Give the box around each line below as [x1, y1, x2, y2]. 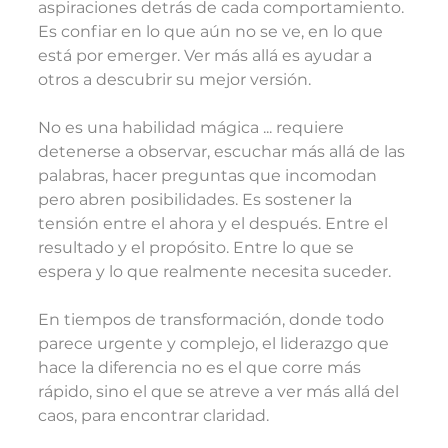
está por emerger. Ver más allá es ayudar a [38, 45, 376, 65]
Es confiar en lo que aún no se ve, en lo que [38, 21, 387, 41]
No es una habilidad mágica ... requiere [38, 117, 348, 137]
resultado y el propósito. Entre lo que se [38, 237, 358, 257]
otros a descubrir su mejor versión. [38, 69, 311, 89]
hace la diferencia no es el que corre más [38, 357, 365, 377]
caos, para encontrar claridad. [38, 405, 269, 425]
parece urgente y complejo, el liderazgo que [38, 333, 393, 353]
